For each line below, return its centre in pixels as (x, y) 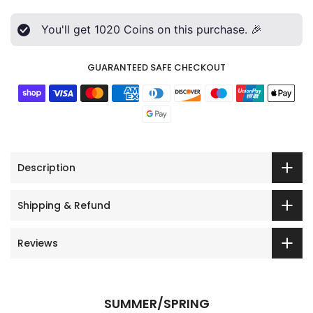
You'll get (68, 30)
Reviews (38, 243)
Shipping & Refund (64, 205)
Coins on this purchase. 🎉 (191, 30)
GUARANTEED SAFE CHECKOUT (156, 68)
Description (46, 167)
